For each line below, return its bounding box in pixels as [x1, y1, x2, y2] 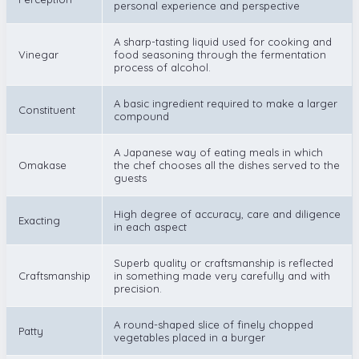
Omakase [18, 158, 67, 171]
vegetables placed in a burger [114, 330, 265, 344]
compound [114, 109, 169, 123]
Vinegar [18, 47, 58, 61]
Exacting [18, 213, 60, 227]
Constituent [18, 103, 75, 116]
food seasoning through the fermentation [114, 47, 326, 61]
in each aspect [114, 220, 187, 233]
